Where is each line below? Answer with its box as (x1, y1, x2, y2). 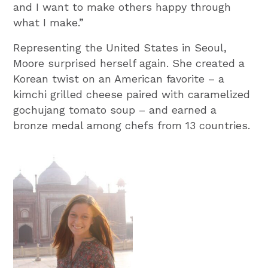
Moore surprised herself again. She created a (13, 57, 245, 70)
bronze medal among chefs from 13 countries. (13, 119, 251, 132)
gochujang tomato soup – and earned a (13, 103, 217, 117)
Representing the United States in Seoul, (13, 41, 227, 54)
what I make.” (13, 16, 84, 29)
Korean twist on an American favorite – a (13, 72, 225, 86)
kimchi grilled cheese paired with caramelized (13, 88, 251, 101)
